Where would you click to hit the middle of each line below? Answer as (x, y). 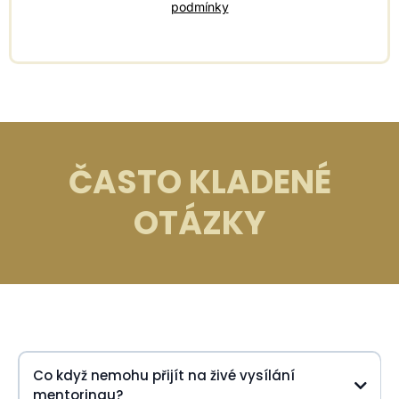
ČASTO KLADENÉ (199, 182)
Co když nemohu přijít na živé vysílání (163, 375)
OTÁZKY (199, 223)
